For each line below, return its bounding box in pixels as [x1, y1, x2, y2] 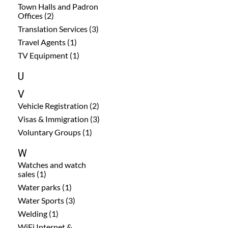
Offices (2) [18, 10, 54, 20]
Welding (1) [18, 208, 59, 218]
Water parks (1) [18, 182, 72, 192]
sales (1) [18, 168, 46, 179]
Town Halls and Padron [18, 1, 98, 11]
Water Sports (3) [18, 195, 75, 205]
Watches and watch [18, 159, 86, 169]
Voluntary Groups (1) [18, 127, 92, 137]
